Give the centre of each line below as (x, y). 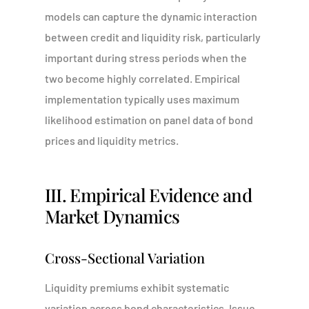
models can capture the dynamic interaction (151, 16)
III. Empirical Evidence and (148, 195)
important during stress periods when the (146, 58)
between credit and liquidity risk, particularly (152, 37)
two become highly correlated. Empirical (142, 78)
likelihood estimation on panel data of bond (149, 120)
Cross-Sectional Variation (124, 258)
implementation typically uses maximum (142, 99)
